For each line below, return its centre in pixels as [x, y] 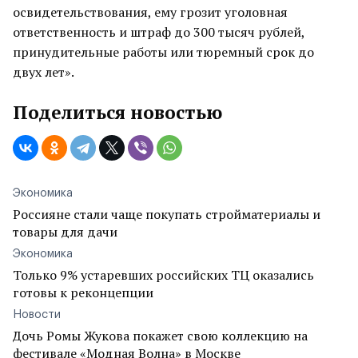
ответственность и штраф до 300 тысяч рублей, [159, 32]
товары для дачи [65, 232]
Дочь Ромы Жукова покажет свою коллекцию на [160, 336]
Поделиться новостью [117, 112]
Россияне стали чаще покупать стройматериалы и [167, 214]
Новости [37, 315]
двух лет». [44, 72]
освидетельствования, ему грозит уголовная [150, 12]
